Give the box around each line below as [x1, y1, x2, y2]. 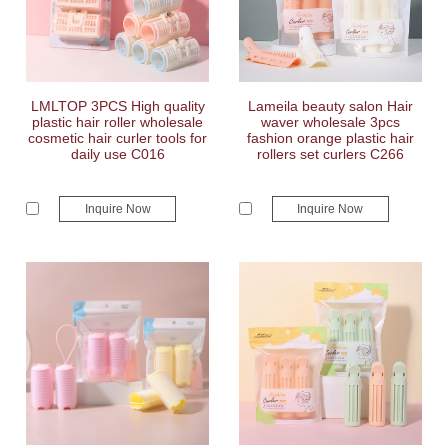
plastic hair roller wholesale [32, 114, 204, 130]
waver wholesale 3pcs [260, 114, 400, 130]
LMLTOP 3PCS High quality [30, 98, 205, 114]
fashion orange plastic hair [246, 130, 414, 146]
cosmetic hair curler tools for [28, 130, 208, 146]
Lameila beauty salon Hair [247, 98, 413, 114]
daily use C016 [70, 146, 165, 162]
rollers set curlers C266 [256, 146, 404, 162]
